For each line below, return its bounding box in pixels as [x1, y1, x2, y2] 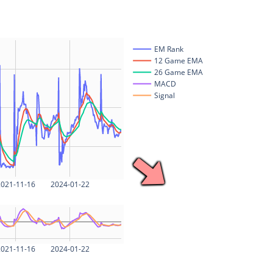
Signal [154, 90, 175, 101]
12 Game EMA [154, 55, 203, 66]
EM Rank [154, 44, 184, 55]
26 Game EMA [154, 67, 203, 78]
